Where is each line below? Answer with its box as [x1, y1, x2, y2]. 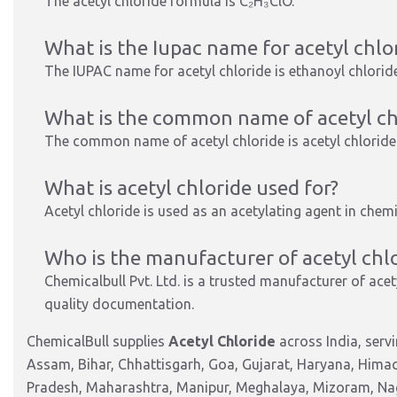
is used [144, 203, 189, 219]
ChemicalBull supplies [27, 333, 168, 349]
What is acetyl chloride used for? [44, 176, 339, 198]
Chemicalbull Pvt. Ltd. [44, 273, 180, 289]
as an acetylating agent [189, 203, 341, 219]
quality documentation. [44, 296, 194, 312]
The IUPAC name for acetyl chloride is [44, 63, 289, 79]
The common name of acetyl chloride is [44, 133, 302, 149]
